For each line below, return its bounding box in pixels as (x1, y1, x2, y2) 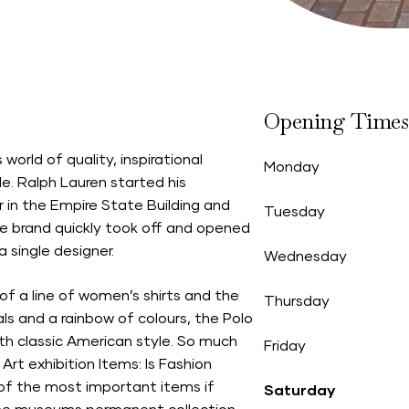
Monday (263, 160, 320, 174)
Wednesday (263, 249, 347, 264)
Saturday (263, 383, 335, 398)
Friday (263, 339, 306, 353)
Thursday (263, 294, 330, 309)
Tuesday (263, 204, 325, 219)
